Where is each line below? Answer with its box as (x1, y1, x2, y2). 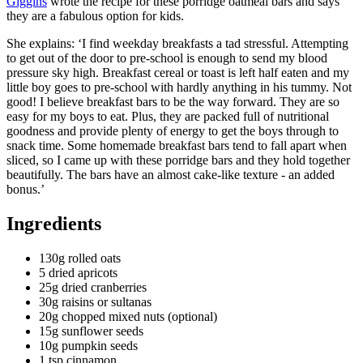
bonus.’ (6, 181, 45, 196)
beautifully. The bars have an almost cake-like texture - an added (6, 167, 335, 181)
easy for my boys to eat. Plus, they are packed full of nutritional (6, 109, 329, 123)
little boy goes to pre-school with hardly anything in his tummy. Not (6, 79, 352, 94)
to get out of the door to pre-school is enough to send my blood (6, 50, 327, 65)
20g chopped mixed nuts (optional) (39, 309, 217, 323)
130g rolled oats (39, 250, 121, 265)
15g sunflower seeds (39, 323, 143, 338)
